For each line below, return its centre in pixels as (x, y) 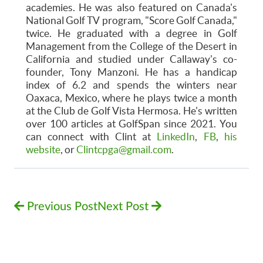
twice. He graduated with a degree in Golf (131, 33)
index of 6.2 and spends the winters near (131, 85)
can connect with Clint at (89, 137)
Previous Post (61, 207)
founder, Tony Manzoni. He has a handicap (131, 72)
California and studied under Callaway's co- (131, 59)
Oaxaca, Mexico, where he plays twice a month (131, 98)
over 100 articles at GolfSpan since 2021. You (131, 124)
